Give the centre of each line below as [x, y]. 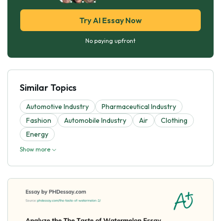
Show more [36, 149]
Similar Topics [48, 87]
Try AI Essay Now [110, 20]
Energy [37, 134]
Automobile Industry [95, 120]
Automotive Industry [57, 106]
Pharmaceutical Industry [139, 106]
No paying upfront [110, 40]
